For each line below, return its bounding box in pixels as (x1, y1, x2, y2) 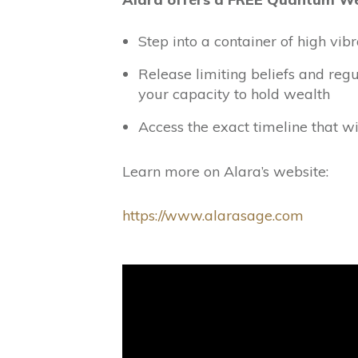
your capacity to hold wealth (138, 85, 330, 104)
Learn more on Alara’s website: (122, 162, 328, 181)
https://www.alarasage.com (122, 206, 304, 225)
